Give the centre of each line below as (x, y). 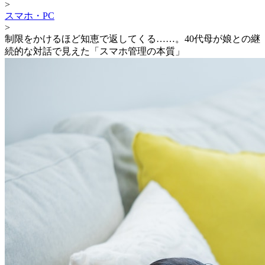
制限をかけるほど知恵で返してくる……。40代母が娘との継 (132, 38)
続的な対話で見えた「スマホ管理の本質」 (95, 51)
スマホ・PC (30, 15)
